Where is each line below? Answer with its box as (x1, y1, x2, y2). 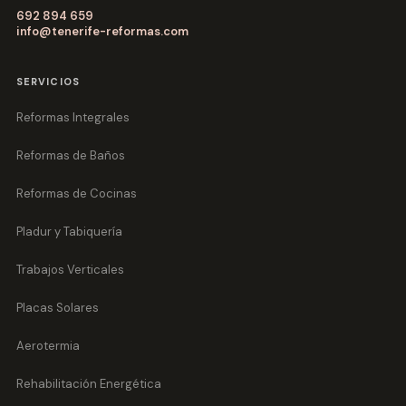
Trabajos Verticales (15, 262, 124, 278)
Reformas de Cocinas (15, 186, 137, 202)
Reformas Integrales (15, 110, 130, 126)
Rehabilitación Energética (15, 376, 161, 392)
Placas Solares (15, 300, 99, 316)
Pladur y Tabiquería (15, 224, 122, 240)
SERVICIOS (15, 75, 80, 89)
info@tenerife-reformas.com (15, 24, 188, 40)
